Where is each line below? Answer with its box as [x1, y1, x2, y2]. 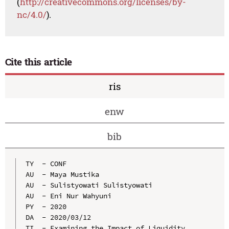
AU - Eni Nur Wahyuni [25, 191, 111, 200]
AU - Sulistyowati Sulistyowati [25, 180, 152, 190]
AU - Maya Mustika [25, 169, 99, 179]
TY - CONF [25, 158, 66, 168]
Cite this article [5, 55, 73, 68]
